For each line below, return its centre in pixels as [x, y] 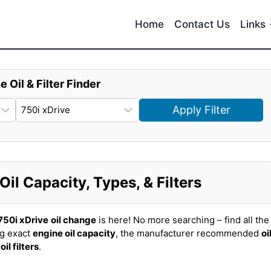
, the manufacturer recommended [188, 233]
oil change [73, 220]
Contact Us [202, 24]
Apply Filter [201, 110]
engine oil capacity [74, 233]
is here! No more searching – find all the [183, 220]
